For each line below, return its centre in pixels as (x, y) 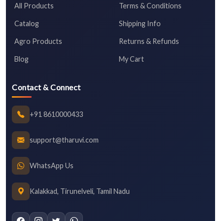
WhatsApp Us (52, 166)
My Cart (131, 59)
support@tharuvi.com (64, 140)
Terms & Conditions (150, 5)
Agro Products (38, 41)
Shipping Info (140, 23)
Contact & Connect (46, 87)
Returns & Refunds (149, 41)
